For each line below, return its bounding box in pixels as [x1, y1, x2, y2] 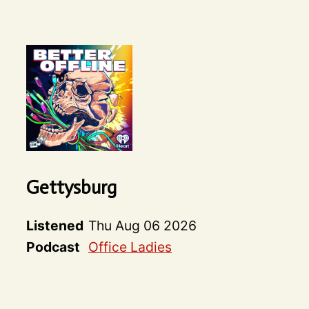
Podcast [26, 239, 80, 256]
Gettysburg [26, 176, 117, 199]
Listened [26, 217, 83, 235]
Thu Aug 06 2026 [88, 217, 197, 235]
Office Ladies [88, 239, 172, 256]
